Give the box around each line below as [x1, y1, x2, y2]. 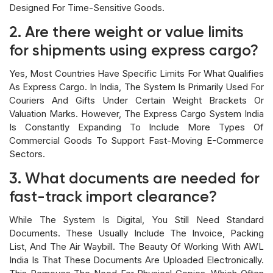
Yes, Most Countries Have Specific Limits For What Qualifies [9, 67, 264, 79]
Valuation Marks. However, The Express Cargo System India [9, 107, 264, 119]
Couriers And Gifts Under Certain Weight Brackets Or [9, 94, 264, 106]
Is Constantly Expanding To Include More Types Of [9, 121, 264, 133]
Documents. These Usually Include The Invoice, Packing [9, 227, 264, 239]
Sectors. [9, 147, 45, 160]
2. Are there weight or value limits [9, 25, 244, 41]
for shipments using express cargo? [9, 43, 258, 59]
